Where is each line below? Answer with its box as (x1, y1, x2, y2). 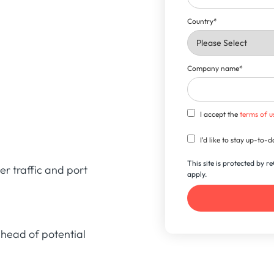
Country (187, 16, 214, 26)
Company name (187, 63, 240, 73)
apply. (187, 169, 207, 179)
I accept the (200, 109, 240, 119)
